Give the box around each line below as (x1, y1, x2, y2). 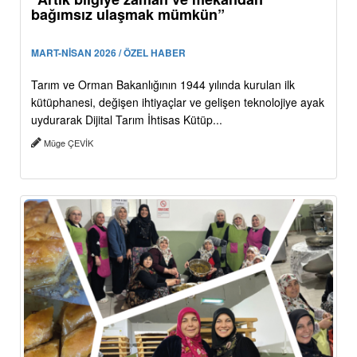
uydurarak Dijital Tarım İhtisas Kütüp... (31, 111, 222, 127)
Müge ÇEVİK (41, 135, 96, 149)
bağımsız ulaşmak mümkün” (31, 3, 225, 25)
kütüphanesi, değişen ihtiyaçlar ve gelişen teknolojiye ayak (31, 93, 324, 110)
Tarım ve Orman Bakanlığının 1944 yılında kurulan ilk (31, 76, 295, 92)
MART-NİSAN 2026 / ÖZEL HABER (31, 45, 186, 60)
